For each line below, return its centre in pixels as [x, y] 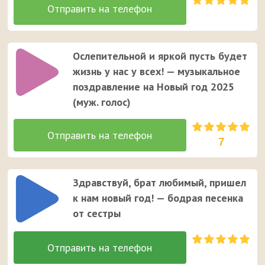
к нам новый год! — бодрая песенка [158, 198]
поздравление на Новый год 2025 [154, 86]
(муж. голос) [102, 102]
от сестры [97, 213]
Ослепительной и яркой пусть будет [160, 56]
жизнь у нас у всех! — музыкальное [157, 71]
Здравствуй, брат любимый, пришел [160, 182]
